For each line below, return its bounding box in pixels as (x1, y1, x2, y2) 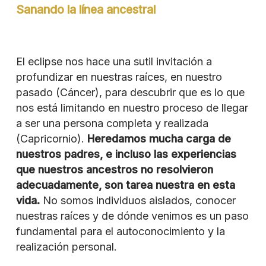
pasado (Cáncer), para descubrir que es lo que (15, 85, 245, 99)
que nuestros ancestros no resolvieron (15, 163, 213, 176)
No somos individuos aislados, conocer (39, 194, 236, 207)
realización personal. (15, 240, 117, 253)
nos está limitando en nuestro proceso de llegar (15, 101, 248, 114)
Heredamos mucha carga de (87, 132, 231, 145)
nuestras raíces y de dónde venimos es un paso (15, 209, 249, 222)
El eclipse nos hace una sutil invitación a (15, 55, 212, 68)
